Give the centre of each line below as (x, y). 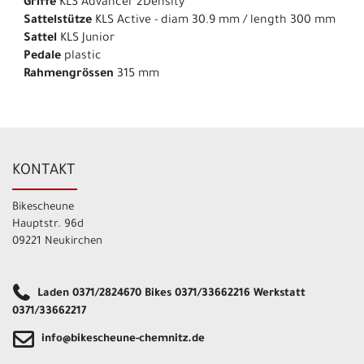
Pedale (42, 57)
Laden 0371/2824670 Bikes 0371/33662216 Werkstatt (171, 293)
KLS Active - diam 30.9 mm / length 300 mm (214, 22)
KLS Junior (86, 39)
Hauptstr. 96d (48, 224)
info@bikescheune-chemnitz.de (123, 339)
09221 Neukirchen (57, 241)
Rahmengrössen (69, 75)
